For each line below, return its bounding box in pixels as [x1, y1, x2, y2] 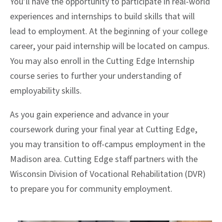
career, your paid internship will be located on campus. [10, 40, 210, 53]
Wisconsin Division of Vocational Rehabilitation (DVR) [10, 167, 206, 180]
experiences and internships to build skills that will [10, 10, 195, 23]
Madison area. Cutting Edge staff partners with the [10, 153, 198, 166]
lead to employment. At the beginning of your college [10, 25, 208, 38]
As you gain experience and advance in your [10, 108, 169, 121]
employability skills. [10, 84, 82, 97]
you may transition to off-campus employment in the [10, 138, 205, 151]
